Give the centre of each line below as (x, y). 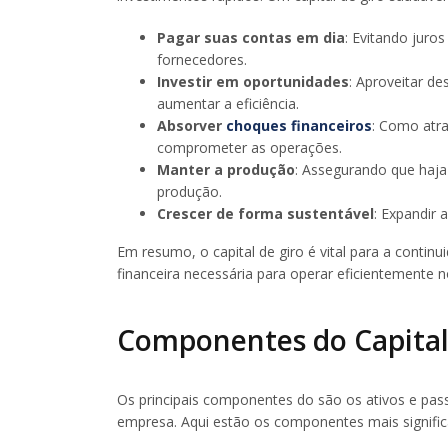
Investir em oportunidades (253, 81)
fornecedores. (202, 59)
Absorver (191, 125)
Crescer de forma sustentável (265, 213)
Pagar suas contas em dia (251, 37)
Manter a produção (226, 169)
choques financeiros (299, 125)
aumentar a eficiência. (228, 103)
